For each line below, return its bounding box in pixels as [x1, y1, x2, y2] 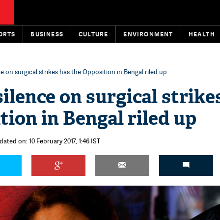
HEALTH [188, 30, 215, 38]
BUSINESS [30, 30, 64, 38]
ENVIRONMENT [123, 30, 173, 38]
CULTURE [79, 30, 109, 38]
